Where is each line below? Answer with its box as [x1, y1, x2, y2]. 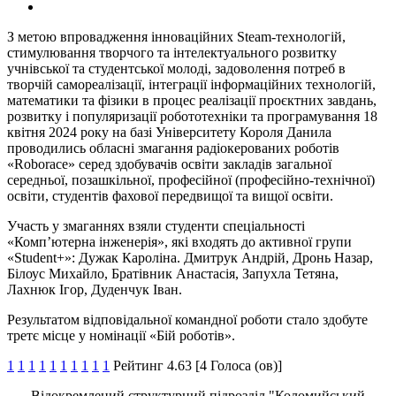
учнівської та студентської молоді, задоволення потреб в [7, 61, 346, 77]
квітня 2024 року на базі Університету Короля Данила [7, 125, 331, 141]
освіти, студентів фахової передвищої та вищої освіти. [7, 188, 333, 204]
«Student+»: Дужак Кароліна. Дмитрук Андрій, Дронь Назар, [7, 250, 373, 266]
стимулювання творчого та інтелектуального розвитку [7, 45, 337, 61]
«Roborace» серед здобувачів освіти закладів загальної [7, 156, 331, 172]
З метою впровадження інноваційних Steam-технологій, [7, 29, 346, 45]
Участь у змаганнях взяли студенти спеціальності [7, 218, 305, 234]
